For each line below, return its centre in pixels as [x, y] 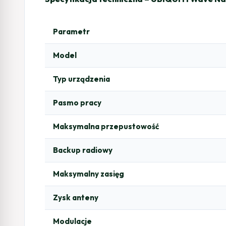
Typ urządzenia [81, 79]
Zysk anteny [76, 197]
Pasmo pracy [77, 102]
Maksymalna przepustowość [106, 126]
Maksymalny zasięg [89, 174]
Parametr [71, 31]
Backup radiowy [83, 150]
